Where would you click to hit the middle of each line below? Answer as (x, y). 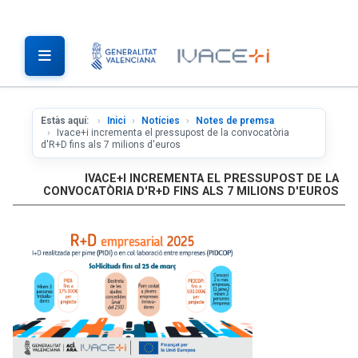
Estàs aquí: (66, 121)
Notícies (161, 121)
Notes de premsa (235, 121)
